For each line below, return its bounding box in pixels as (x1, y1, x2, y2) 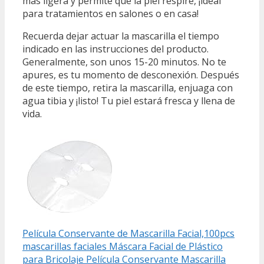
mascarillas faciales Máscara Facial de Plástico (22, 240, 223, 253)
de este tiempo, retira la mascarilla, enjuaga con (22, 81, 233, 95)
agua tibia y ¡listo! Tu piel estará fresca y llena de (22, 94, 235, 108)
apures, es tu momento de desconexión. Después (22, 68, 239, 82)
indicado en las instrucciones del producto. (22, 42, 209, 56)
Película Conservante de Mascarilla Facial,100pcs (22, 227, 235, 240)
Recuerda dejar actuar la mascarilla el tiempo (22, 29, 219, 43)
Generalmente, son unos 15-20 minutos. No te (22, 55, 226, 69)
